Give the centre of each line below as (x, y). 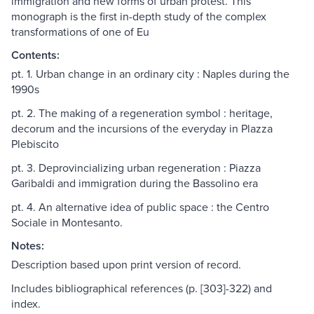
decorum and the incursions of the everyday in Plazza (142, 129)
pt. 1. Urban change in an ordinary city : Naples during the (150, 74)
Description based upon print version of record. (126, 265)
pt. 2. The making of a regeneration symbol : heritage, (142, 113)
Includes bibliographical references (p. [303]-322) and (142, 288)
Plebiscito (35, 144)
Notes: (28, 246)
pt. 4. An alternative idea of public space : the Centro (140, 207)
